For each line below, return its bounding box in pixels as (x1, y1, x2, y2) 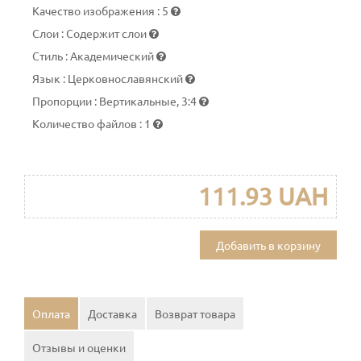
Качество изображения (32, 2, 157, 18)
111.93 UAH (198, 181, 328, 210)
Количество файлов (32, 115, 139, 131)
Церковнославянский (68, 70, 185, 85)
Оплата (32, 305, 70, 321)
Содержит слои (66, 25, 149, 40)
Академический (70, 48, 156, 63)
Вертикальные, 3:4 (99, 93, 199, 108)
